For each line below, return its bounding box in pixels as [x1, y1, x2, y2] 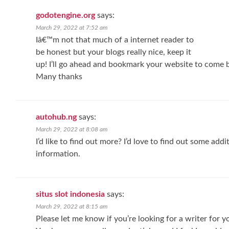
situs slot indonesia [36, 190, 105, 198]
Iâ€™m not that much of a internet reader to [36, 36, 194, 44]
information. [36, 150, 80, 158]
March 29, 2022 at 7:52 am [36, 25, 107, 31]
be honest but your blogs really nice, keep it [36, 48, 191, 56]
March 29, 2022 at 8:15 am [36, 203, 107, 210]
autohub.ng [36, 113, 77, 121]
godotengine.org [36, 11, 95, 19]
